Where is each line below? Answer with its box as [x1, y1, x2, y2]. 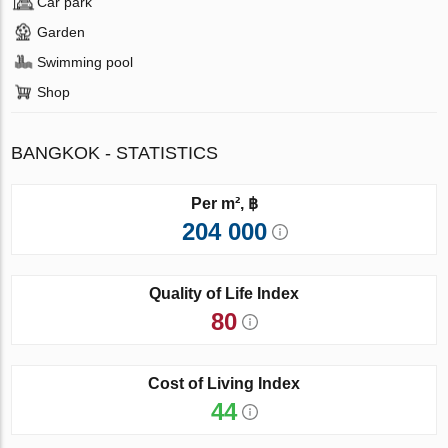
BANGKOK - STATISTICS [11, 142, 219, 163]
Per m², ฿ [190, 194, 258, 212]
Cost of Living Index [148, 374, 300, 392]
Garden [37, 23, 86, 40]
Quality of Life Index [149, 284, 299, 302]
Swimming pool [37, 53, 134, 70]
